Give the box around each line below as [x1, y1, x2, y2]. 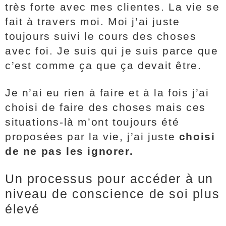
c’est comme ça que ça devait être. [5, 60, 202, 71]
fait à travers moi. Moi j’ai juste [5, 16, 180, 27]
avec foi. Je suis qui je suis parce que [5, 45, 218, 56]
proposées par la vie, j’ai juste [5, 131, 176, 142]
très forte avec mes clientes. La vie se [5, 1, 220, 13]
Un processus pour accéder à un [5, 172, 214, 186]
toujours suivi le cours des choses [5, 30, 197, 42]
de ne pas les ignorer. [5, 145, 134, 157]
